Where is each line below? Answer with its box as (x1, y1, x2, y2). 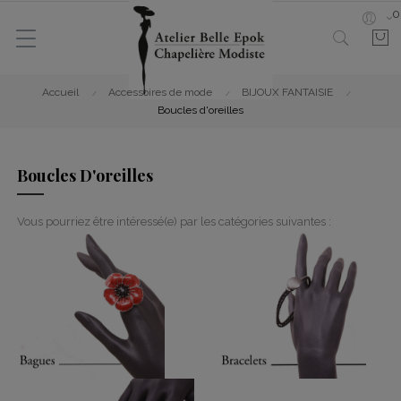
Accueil (41, 86, 79, 98)
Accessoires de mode (107, 86, 212, 98)
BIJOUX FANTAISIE (241, 86, 333, 98)
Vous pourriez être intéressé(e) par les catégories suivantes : (17, 215, 331, 228)
